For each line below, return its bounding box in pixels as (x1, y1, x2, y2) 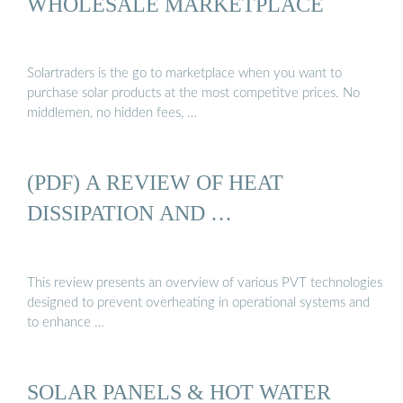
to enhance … (27, 315, 104, 329)
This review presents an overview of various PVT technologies (27, 275, 382, 290)
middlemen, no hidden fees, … (27, 106, 197, 121)
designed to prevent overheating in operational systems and (27, 295, 370, 309)
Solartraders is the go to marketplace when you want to (27, 67, 342, 81)
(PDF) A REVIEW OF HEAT (27, 170, 283, 195)
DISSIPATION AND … (27, 201, 232, 226)
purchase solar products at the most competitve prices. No (27, 86, 360, 101)
